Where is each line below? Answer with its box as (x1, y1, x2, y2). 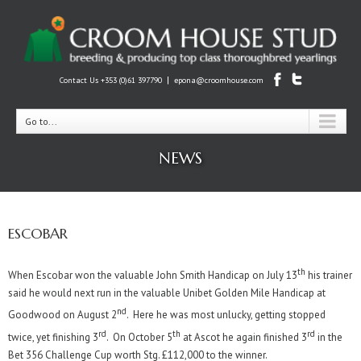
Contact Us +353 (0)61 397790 (59, 75, 162, 86)
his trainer (305, 268, 352, 283)
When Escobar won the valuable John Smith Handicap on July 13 (8, 268, 297, 283)
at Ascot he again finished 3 (180, 330, 307, 345)
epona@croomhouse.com (173, 75, 263, 86)
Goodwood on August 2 (8, 308, 117, 322)
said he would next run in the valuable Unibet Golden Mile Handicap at (8, 286, 326, 301)
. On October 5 (106, 330, 172, 345)
